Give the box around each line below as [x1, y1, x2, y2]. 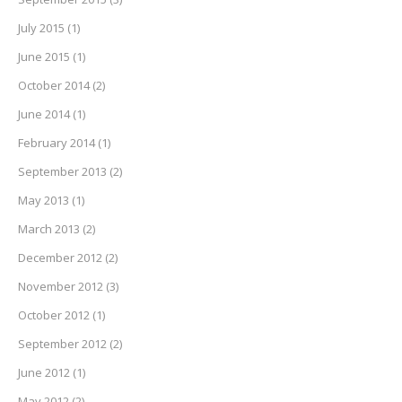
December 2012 [18, 249, 102, 267]
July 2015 [18, 20, 65, 37]
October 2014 [18, 77, 90, 94]
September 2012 [18, 336, 107, 353]
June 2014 [18, 106, 70, 123]
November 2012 [18, 278, 103, 295]
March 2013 [18, 221, 80, 238]
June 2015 [18, 48, 70, 66]
